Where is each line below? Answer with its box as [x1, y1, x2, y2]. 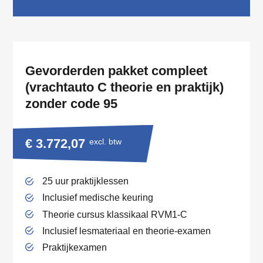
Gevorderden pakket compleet [25, 63, 208, 78]
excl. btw [89, 136, 122, 146]
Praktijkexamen [42, 241, 107, 252]
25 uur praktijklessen [42, 176, 129, 187]
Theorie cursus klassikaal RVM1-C [42, 208, 187, 220]
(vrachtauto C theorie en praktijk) [25, 79, 224, 95]
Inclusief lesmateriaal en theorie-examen [42, 225, 211, 236]
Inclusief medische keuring [42, 192, 153, 203]
